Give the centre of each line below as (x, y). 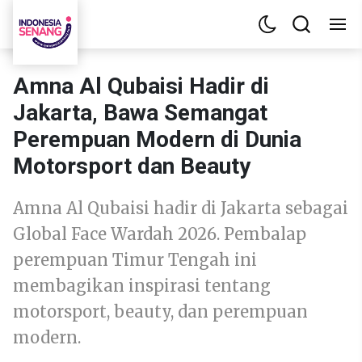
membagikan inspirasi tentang (142, 286)
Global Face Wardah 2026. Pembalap (160, 234)
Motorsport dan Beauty (132, 166)
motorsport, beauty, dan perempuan (160, 311)
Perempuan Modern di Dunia (157, 139)
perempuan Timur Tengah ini (135, 260)
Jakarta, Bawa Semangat (140, 113)
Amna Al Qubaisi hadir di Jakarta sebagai (181, 208)
